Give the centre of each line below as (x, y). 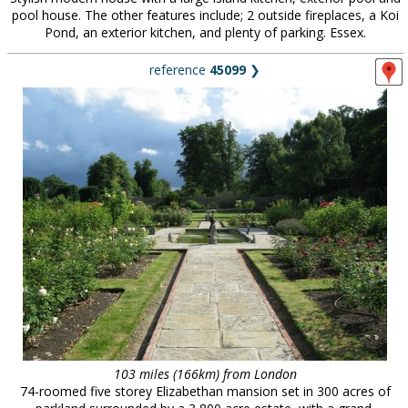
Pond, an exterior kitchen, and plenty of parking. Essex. (205, 32)
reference (179, 70)
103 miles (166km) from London (205, 374)
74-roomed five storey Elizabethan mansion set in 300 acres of (205, 391)
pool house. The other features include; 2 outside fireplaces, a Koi (205, 15)
